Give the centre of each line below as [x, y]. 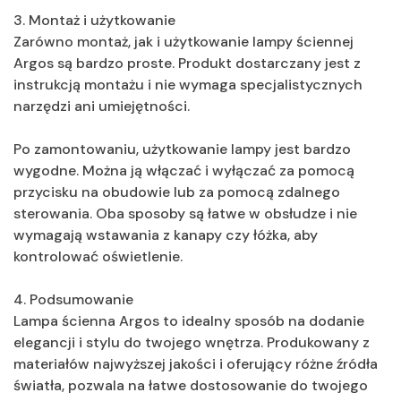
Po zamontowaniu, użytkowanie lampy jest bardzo [182, 149]
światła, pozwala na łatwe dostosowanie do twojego [191, 385]
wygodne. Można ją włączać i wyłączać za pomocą [184, 170]
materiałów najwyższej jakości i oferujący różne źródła [196, 363]
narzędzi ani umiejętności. [102, 106]
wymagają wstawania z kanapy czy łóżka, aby [166, 235]
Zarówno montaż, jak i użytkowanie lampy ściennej [183, 41]
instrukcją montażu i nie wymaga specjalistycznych [188, 84]
